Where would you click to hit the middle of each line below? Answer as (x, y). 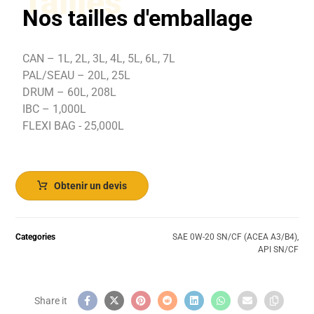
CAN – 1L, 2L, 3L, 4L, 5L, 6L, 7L (101, 59)
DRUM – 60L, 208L (70, 93)
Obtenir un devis (91, 186)
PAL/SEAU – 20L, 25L (77, 76)
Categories (36, 237)
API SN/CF (278, 250)
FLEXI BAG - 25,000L (74, 126)
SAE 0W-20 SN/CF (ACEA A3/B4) (234, 237)
